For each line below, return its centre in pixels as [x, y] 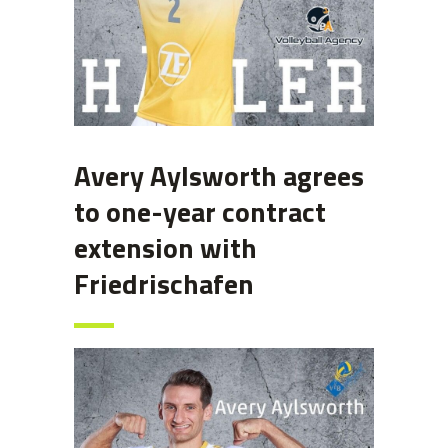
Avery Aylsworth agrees [219, 175]
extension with [165, 247]
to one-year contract [200, 211]
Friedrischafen [164, 283]
